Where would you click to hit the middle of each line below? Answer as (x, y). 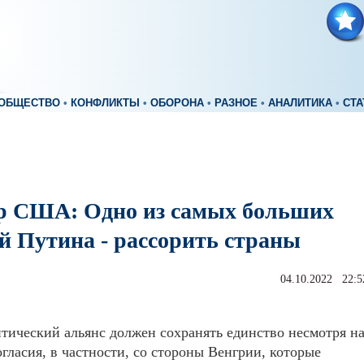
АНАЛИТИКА (300, 103)
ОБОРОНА (177, 103)
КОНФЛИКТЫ (105, 103)
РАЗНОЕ (236, 103)
